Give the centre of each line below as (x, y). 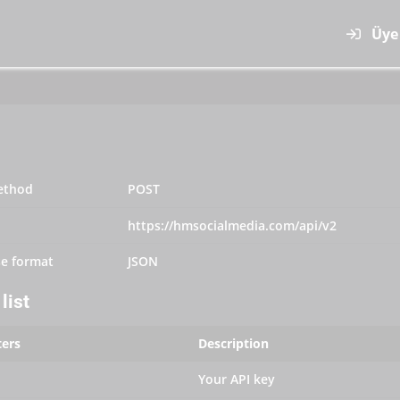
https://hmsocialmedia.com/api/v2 (232, 225)
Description (233, 343)
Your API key (237, 379)
